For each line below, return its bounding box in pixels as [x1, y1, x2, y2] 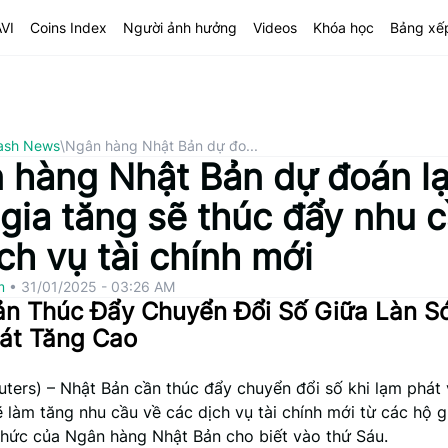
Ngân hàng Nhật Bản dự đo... [65, 137, 258, 154]
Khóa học [312, 18, 374, 36]
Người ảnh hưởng [122, 18, 237, 36]
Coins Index [29, 18, 107, 36]
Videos [252, 18, 297, 36]
